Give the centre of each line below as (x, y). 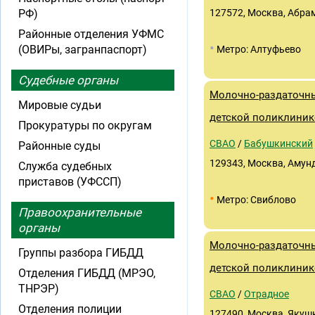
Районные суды (59, 146)
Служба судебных (65, 166)
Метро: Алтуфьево (258, 49)
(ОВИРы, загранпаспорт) (83, 50)
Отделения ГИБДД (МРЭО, (87, 273)
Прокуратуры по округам (85, 126)
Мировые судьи (60, 105)
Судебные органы (68, 80)
